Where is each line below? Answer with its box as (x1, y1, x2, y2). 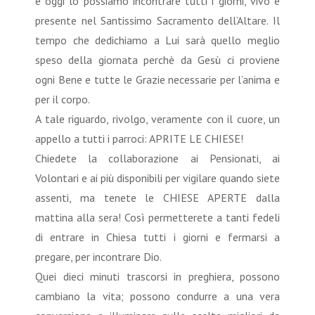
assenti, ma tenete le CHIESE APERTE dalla (35, 190, 280, 205)
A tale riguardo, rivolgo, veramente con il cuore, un (35, 111, 280, 126)
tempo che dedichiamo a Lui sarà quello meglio (35, 32, 280, 47)
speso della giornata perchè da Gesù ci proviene (35, 52, 280, 67)
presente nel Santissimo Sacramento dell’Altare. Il (35, 13, 280, 27)
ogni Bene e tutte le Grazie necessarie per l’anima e (35, 72, 280, 86)
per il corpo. (35, 91, 90, 106)
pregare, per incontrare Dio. (35, 249, 167, 264)
